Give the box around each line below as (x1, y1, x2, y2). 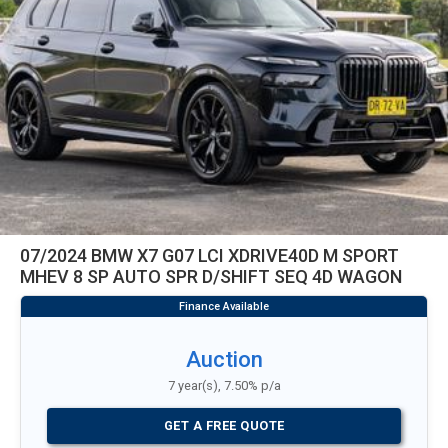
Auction (185, 346, 263, 372)
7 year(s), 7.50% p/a (167, 377, 281, 393)
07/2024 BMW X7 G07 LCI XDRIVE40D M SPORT (20, 244, 399, 266)
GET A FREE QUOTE (163, 418, 285, 434)
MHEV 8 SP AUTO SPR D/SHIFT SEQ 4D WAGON (20, 265, 402, 287)
